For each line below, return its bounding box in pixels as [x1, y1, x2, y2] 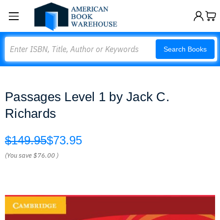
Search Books [164, 45, 207, 53]
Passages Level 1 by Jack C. [5, 89, 169, 104]
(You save [5, 151, 32, 160]
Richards [5, 106, 56, 121]
